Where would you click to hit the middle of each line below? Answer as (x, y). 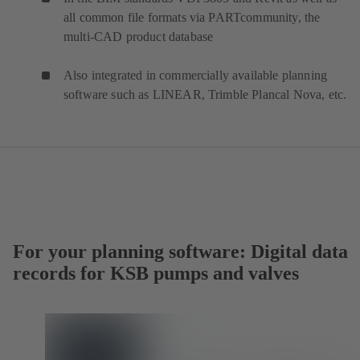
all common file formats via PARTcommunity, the (192, 18)
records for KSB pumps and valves (156, 274)
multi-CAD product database (139, 37)
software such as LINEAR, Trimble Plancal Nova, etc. (205, 95)
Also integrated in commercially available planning (196, 76)
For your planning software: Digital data (180, 252)
